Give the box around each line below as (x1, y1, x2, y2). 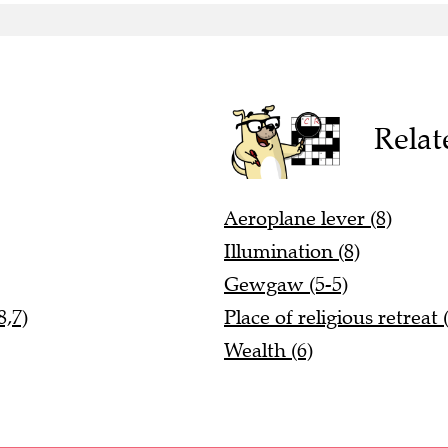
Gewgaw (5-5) (224, 272, 348, 298)
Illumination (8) (224, 239, 360, 265)
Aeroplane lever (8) (224, 206, 392, 232)
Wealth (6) (224, 338, 313, 364)
